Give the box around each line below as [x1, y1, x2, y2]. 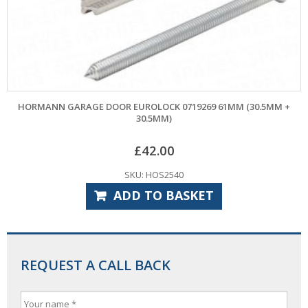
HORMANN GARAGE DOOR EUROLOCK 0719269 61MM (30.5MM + [18, 100, 290, 113]
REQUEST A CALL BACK [21, 255, 170, 274]
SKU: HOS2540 [124, 168, 184, 181]
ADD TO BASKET [113, 186, 214, 203]
